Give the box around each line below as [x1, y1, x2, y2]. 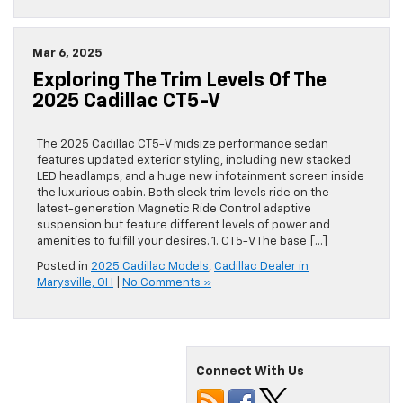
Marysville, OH [37, 277, 113, 290]
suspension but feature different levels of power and [37, 219, 330, 232]
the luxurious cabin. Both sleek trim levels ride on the [37, 187, 329, 200]
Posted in [37, 261, 91, 273]
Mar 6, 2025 [32, 48, 103, 60]
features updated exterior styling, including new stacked [37, 155, 351, 167]
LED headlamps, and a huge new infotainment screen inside [37, 171, 364, 184]
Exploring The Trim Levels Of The [32, 71, 327, 92]
